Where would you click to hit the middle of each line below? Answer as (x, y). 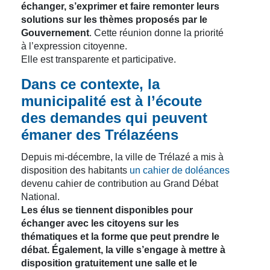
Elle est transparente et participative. (99, 59)
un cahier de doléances (180, 170)
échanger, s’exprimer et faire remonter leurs (120, 6)
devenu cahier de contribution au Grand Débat (120, 184)
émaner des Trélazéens (100, 135)
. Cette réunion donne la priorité (156, 33)
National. (40, 197)
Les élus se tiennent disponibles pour (107, 210)
